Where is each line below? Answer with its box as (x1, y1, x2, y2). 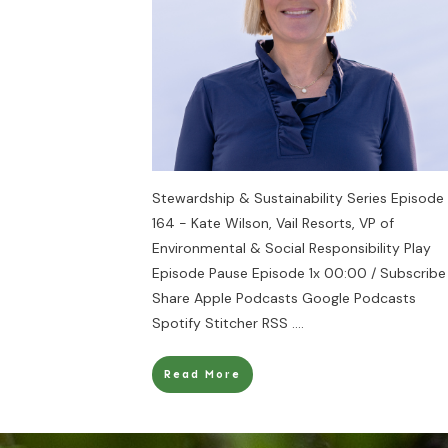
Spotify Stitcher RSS (152, 314, 292, 332)
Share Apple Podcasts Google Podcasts (152, 289, 416, 307)
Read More (164, 368, 241, 381)
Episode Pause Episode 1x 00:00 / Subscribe (152, 264, 446, 282)
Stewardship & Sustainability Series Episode (152, 189, 444, 207)
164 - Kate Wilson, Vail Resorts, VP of (152, 214, 394, 232)
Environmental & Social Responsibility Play (152, 239, 431, 257)
